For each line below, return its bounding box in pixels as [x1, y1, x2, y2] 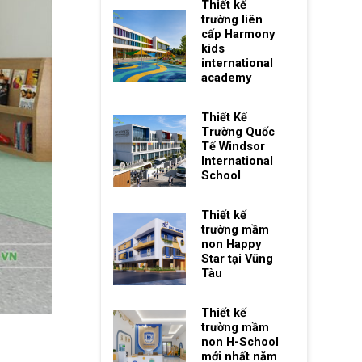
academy [200, 71, 251, 86]
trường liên [200, 13, 263, 27]
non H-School [200, 335, 279, 350]
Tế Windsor [200, 140, 265, 154]
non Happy [200, 238, 261, 252]
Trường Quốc [200, 125, 275, 140]
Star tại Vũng [200, 252, 273, 267]
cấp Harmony [200, 27, 275, 42]
